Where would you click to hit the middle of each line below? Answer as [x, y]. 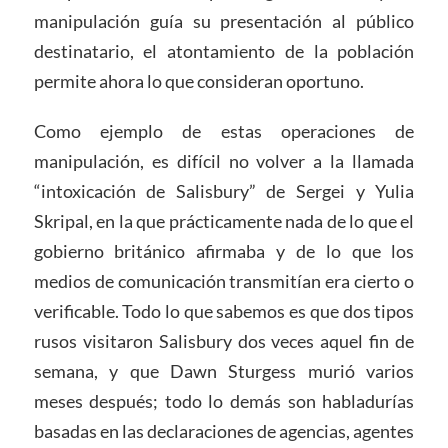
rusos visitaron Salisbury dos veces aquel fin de [224, 341]
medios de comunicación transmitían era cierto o [224, 281]
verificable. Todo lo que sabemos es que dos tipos [224, 311]
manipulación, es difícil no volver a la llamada [224, 161]
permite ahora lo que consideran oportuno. [198, 81]
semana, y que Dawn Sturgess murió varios [224, 371]
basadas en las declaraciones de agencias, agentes [224, 431]
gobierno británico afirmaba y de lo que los [224, 251]
